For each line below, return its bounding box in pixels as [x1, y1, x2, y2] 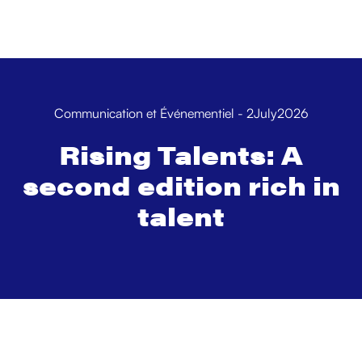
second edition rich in [22, 166, 340, 203]
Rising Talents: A [59, 136, 303, 172]
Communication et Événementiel [53, 105, 234, 121]
